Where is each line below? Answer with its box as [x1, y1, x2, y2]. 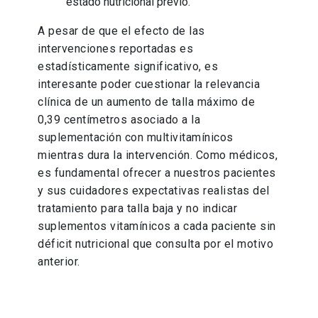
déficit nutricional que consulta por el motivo [38, 237, 274, 251]
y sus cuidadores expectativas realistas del [38, 184, 270, 198]
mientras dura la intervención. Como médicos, [38, 148, 278, 163]
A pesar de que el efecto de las [38, 24, 205, 38]
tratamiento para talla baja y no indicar [38, 202, 238, 216]
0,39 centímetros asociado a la [38, 113, 201, 127]
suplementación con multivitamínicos [38, 131, 234, 145]
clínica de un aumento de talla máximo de [38, 95, 256, 109]
